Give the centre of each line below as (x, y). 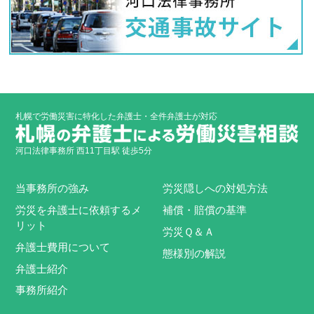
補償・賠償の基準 (205, 210)
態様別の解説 (194, 253)
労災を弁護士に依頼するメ (79, 210)
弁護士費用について (63, 247)
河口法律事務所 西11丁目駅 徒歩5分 (84, 151)
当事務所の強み (53, 188)
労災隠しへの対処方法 (216, 188)
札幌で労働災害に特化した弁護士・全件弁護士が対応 (117, 117)
